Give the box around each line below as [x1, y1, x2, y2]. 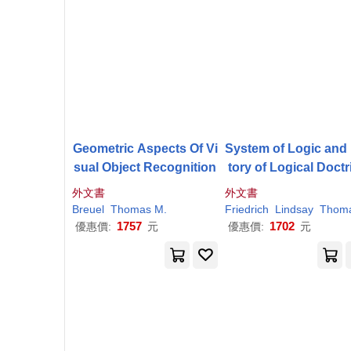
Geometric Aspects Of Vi [72, 142, 218, 155]
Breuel [72, 203, 104, 215]
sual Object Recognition [74, 161, 216, 174]
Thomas [110, 203, 151, 215]
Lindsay [274, 203, 313, 215]
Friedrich [224, 203, 269, 215]
